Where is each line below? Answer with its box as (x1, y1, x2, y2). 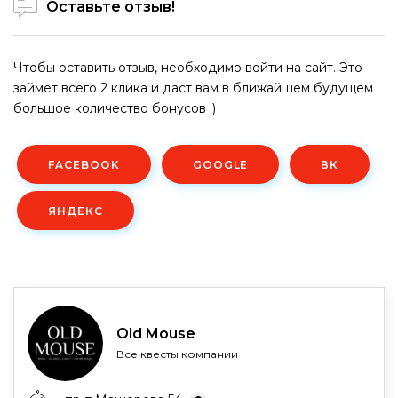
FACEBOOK (48, 157, 120, 171)
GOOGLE (192, 157, 249, 171)
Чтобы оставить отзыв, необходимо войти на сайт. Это (13, 59, 362, 76)
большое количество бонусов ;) (13, 99, 216, 116)
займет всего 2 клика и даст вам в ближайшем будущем (13, 79, 373, 96)
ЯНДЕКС (48, 203, 103, 218)
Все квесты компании (116, 346, 238, 361)
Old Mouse (116, 324, 195, 342)
